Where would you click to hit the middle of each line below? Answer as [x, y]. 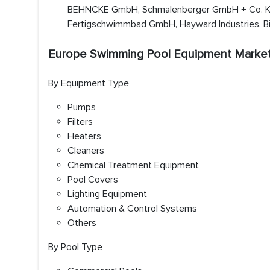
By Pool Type [75, 247]
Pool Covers [93, 180]
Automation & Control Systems [132, 209]
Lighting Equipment [107, 194]
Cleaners [86, 151]
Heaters [84, 136]
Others [82, 223]
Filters [80, 122]
